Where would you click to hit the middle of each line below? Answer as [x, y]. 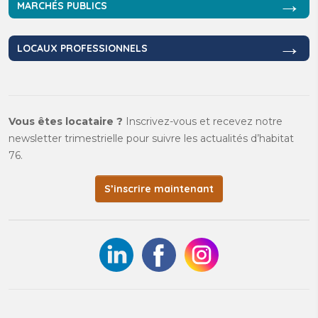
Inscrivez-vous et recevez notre [204, 122]
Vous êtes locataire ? [67, 122]
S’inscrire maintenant [159, 189]
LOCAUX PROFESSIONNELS [82, 49]
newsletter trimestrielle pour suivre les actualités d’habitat [151, 139]
